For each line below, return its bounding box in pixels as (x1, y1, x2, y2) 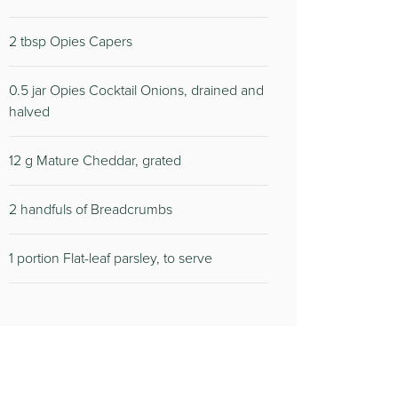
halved (9, 101, 50, 122)
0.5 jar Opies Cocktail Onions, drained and (9, 80, 264, 100)
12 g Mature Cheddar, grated (9, 150, 181, 171)
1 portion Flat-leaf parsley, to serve (9, 248, 212, 268)
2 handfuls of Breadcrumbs (9, 199, 172, 219)
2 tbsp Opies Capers (9, 31, 132, 52)
